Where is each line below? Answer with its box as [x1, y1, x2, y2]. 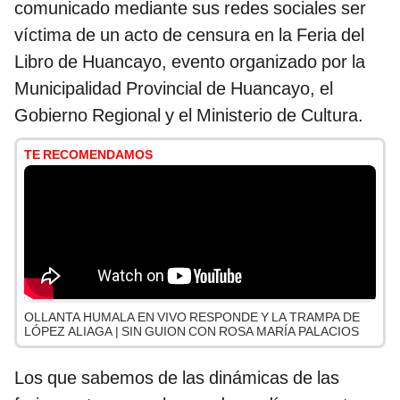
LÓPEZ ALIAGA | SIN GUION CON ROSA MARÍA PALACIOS [24, 324, 359, 339]
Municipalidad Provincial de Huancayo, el [14, 78, 333, 100]
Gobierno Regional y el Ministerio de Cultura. [14, 104, 363, 127]
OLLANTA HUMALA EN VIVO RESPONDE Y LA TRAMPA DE [24, 310, 360, 325]
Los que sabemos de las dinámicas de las [14, 367, 339, 389]
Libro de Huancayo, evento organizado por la [14, 51, 365, 73]
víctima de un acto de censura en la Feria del [14, 24, 364, 46]
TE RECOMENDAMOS [24, 147, 153, 162]
